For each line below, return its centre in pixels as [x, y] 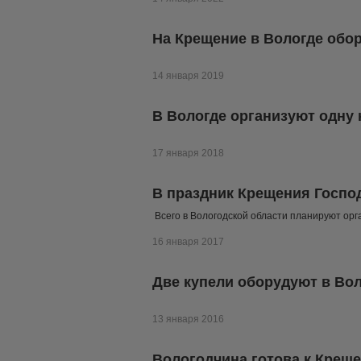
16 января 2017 [188, 242]
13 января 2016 [188, 320]
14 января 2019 [188, 76]
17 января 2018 [188, 154]
